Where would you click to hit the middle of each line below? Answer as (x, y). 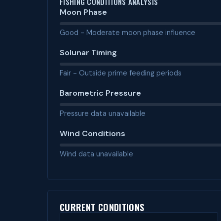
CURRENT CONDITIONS (102, 207)
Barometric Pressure (100, 93)
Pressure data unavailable (103, 113)
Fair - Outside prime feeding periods (121, 73)
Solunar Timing (88, 53)
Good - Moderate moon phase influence (128, 33)
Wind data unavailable (96, 154)
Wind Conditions (92, 133)
